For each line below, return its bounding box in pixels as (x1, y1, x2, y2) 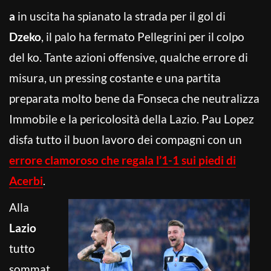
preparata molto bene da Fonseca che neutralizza (9, 91, 260, 105)
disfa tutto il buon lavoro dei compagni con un (9, 132, 242, 146)
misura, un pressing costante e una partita (9, 70, 221, 85)
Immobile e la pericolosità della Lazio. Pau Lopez (9, 111, 254, 126)
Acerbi (9, 173, 43, 188)
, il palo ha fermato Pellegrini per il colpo (41, 29, 244, 44)
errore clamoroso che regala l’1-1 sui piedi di (9, 152, 236, 167)
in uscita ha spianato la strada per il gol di (15, 8, 226, 23)
